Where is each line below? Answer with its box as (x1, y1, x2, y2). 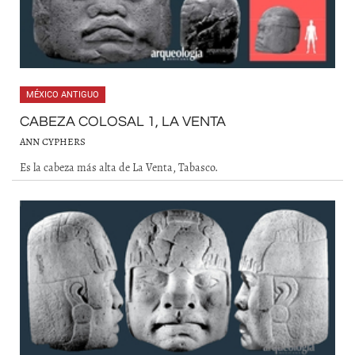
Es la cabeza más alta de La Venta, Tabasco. (20, 159, 218, 175)
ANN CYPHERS (20, 135, 86, 148)
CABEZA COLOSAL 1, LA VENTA (20, 114, 226, 129)
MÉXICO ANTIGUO (26, 90, 99, 100)
